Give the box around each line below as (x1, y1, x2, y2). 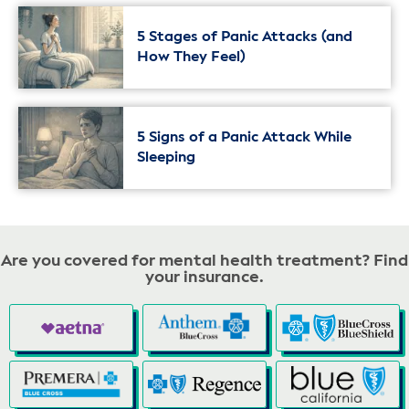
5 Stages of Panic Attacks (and (137, 30, 352, 46)
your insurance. (145, 269, 264, 287)
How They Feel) (137, 50, 246, 66)
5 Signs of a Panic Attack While (137, 131, 351, 146)
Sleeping (137, 151, 195, 166)
